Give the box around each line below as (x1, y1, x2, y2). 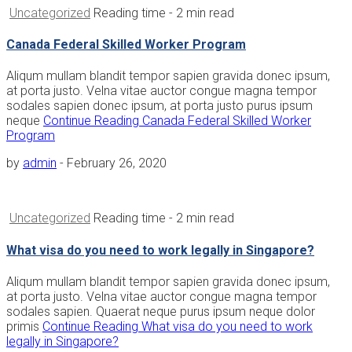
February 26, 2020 (67, 156, 167, 171)
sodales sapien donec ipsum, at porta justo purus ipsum (6, 98, 313, 114)
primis (6, 318, 42, 334)
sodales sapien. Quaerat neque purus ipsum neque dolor (6, 303, 315, 319)
